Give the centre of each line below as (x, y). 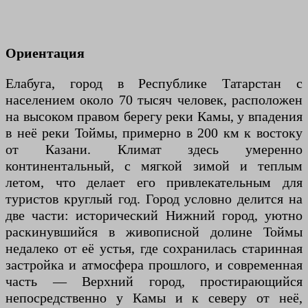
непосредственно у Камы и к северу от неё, (154, 298)
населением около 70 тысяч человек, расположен (154, 100)
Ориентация (45, 53)
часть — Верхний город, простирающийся (154, 281)
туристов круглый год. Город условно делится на (154, 199)
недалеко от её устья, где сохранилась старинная (154, 248)
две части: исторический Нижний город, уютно (154, 215)
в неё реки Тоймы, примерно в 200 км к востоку (154, 133)
